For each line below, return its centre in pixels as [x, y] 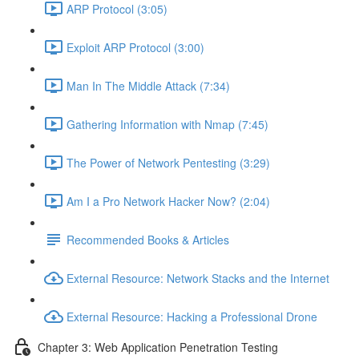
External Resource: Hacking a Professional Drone [192, 316]
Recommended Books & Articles [148, 239]
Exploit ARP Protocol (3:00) [135, 47]
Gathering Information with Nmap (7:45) [167, 124]
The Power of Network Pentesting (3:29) [168, 162]
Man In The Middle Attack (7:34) [148, 85]
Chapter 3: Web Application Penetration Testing [158, 347]
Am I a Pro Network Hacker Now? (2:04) [168, 201]
